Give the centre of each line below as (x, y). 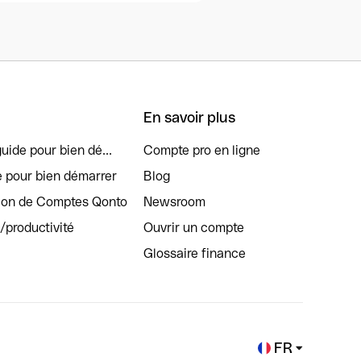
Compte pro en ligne (202, 150)
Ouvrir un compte (194, 228)
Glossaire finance (195, 253)
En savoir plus (189, 117)
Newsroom (174, 202)
